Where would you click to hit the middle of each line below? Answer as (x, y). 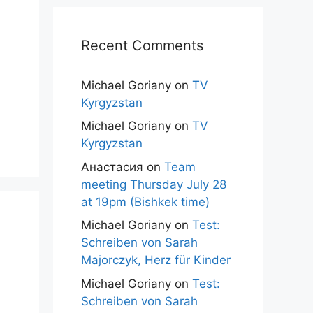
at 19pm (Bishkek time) (145, 202)
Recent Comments (142, 45)
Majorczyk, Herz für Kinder (156, 260)
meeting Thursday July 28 (154, 184)
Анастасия (112, 167)
